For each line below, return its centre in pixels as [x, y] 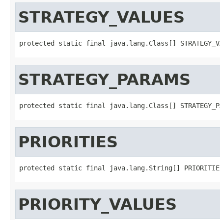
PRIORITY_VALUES [97, 204]
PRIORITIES [68, 142]
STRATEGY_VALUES [101, 17]
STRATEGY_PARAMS [104, 79]
